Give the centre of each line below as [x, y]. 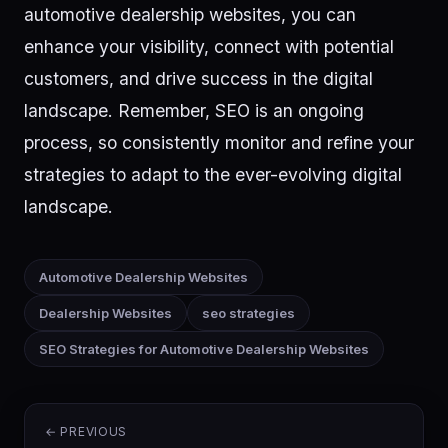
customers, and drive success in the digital [198, 79]
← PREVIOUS [86, 432]
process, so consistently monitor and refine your [219, 143]
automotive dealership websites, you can [190, 15]
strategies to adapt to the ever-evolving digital [213, 175]
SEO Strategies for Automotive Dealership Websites [204, 349]
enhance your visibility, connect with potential [209, 47]
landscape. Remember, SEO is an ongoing [194, 111]
